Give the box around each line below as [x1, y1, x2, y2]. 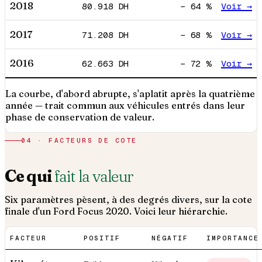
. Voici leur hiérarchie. [129, 205, 227, 218]
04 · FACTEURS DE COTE [21, 136, 137, 145]
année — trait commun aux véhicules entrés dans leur [5, 99, 245, 112]
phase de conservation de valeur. [5, 111, 154, 123]
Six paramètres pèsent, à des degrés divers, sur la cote [5, 194, 252, 206]
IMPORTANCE [206, 234, 259, 243]
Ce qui [5, 166, 54, 187]
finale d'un [5, 205, 53, 218]
